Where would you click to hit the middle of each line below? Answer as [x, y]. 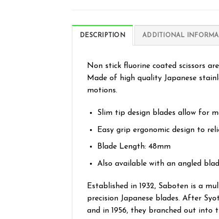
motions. [102, 91]
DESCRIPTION [102, 36]
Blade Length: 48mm [134, 147]
